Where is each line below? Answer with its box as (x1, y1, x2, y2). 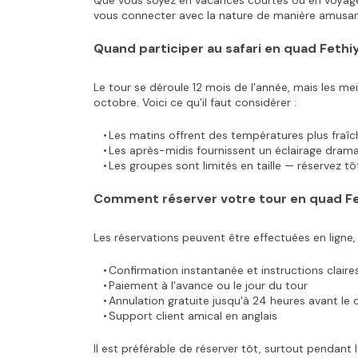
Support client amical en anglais (108, 308, 277, 323)
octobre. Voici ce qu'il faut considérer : (93, 95, 296, 109)
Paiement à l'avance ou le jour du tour (108, 278, 308, 292)
